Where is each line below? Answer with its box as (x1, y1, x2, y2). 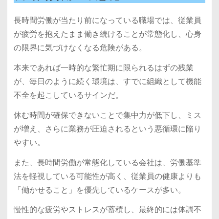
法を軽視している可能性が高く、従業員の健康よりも (13, 170, 201, 182)
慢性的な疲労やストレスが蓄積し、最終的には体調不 (13, 204, 201, 216)
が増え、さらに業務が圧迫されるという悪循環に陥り (13, 123, 201, 134)
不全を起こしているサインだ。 (13, 89, 123, 101)
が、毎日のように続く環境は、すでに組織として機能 (13, 75, 201, 87)
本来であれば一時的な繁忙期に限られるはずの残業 (13, 62, 194, 73)
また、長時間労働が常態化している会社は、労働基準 (13, 156, 201, 168)
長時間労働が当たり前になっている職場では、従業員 (13, 15, 201, 26)
